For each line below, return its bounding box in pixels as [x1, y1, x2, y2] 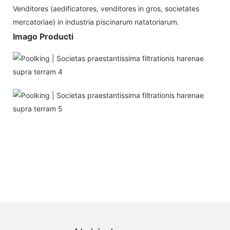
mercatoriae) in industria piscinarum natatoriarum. [13, 17, 179, 26]
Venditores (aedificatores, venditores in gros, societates [13, 4, 199, 13]
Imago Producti [13, 31, 73, 42]
